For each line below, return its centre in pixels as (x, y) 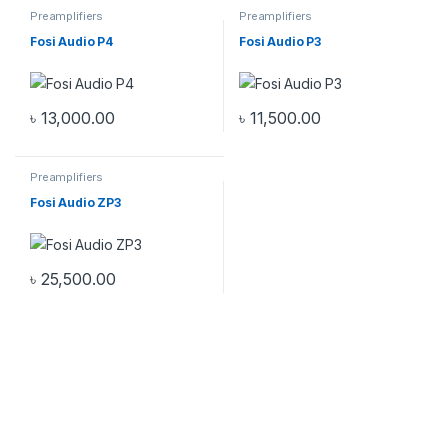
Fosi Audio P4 (71, 41)
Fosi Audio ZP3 (75, 202)
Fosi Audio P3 (280, 41)
